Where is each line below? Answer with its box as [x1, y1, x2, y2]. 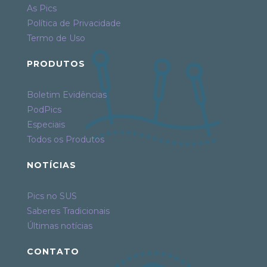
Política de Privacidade [26, 17, 121, 29]
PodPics [26, 104, 61, 115]
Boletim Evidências [26, 89, 107, 100]
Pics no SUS [26, 190, 77, 201]
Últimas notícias [26, 220, 92, 231]
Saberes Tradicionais [26, 205, 110, 216]
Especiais [26, 119, 65, 130]
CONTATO [26, 246, 79, 257]
